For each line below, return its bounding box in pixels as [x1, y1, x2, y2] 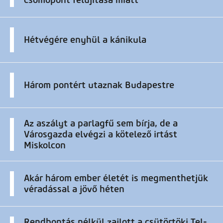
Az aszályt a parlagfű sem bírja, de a [24, 117, 178, 129]
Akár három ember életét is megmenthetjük [24, 172, 208, 184]
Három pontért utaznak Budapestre [24, 79, 174, 91]
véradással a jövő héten [24, 183, 124, 195]
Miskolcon [24, 139, 66, 151]
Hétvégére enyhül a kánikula [24, 34, 146, 45]
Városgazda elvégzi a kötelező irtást [24, 128, 177, 140]
